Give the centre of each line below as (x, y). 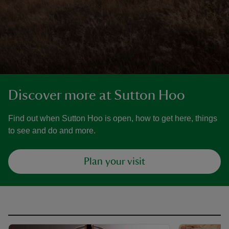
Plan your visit (114, 162)
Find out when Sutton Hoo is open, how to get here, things (113, 118)
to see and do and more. (52, 131)
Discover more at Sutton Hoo (97, 95)
